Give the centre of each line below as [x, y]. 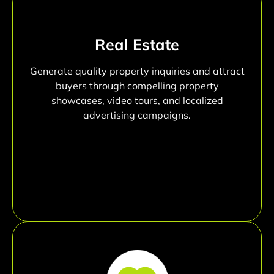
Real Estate [137, 45]
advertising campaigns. [137, 115]
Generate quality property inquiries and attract [137, 71]
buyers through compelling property [137, 86]
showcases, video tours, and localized [137, 101]
